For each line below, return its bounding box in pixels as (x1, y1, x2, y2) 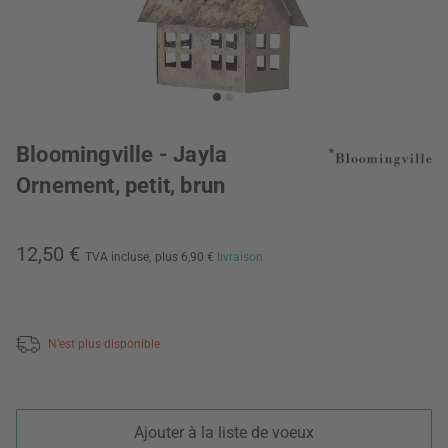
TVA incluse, (85, 250, 151, 264)
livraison (217, 250, 263, 264)
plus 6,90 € (155, 250, 217, 264)
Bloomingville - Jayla (16, 142, 228, 167)
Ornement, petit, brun (16, 173, 226, 198)
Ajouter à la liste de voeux (134, 422, 314, 442)
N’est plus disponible (48, 336, 160, 351)
